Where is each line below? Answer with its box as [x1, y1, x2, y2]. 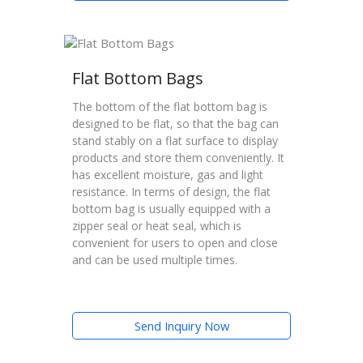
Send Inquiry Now [134, 318, 229, 335]
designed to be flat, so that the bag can [72, 115, 279, 131]
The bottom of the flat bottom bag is [72, 98, 267, 114]
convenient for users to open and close [72, 234, 278, 250]
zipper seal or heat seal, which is [72, 217, 241, 233]
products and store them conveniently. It [72, 149, 284, 165]
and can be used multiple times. [72, 251, 237, 267]
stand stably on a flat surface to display [72, 132, 278, 148]
